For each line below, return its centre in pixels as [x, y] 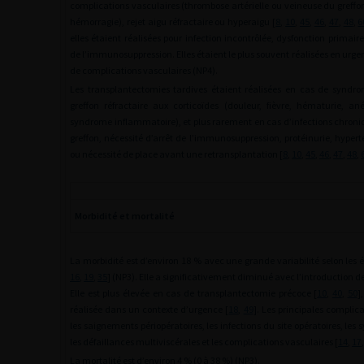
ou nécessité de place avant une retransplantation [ [176, 154]
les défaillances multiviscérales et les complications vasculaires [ [204, 342]
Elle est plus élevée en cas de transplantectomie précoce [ [194, 293]
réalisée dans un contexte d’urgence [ [149, 309]
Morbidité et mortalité [125, 216]
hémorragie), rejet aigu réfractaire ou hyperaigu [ [173, 22]
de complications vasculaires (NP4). [144, 70]
